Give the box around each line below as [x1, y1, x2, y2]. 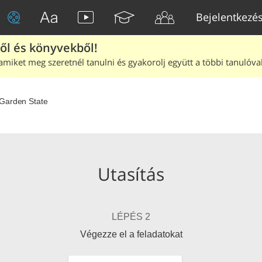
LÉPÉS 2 [112, 212, 150, 222]
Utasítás [98, 162, 164, 186]
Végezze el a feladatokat [80, 229, 182, 239]
